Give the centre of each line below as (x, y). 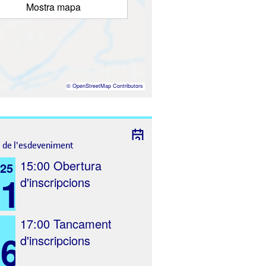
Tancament (81, 224)
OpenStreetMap (92, 86)
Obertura (76, 165)
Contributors (127, 86)
